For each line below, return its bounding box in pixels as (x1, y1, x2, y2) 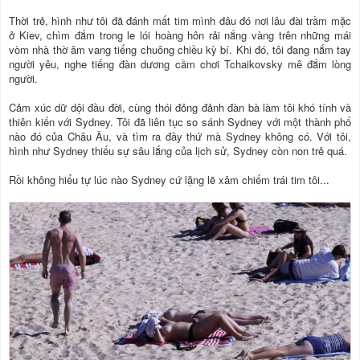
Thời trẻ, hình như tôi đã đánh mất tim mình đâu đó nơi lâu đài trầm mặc (9, 13, 351, 29)
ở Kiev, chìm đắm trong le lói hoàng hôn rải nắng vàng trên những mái (9, 27, 351, 43)
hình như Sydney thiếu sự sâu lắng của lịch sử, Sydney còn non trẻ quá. (9, 143, 347, 159)
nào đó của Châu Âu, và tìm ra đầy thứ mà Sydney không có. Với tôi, (9, 129, 351, 145)
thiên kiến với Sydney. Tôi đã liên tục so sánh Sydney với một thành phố (9, 114, 351, 130)
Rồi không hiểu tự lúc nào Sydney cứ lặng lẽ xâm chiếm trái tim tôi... (9, 172, 329, 188)
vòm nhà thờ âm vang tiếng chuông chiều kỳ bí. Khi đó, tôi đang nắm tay (9, 42, 351, 58)
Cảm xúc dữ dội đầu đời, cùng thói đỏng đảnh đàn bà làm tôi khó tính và (9, 100, 351, 116)
